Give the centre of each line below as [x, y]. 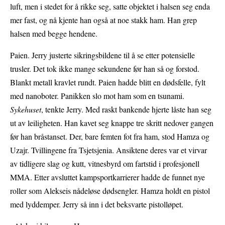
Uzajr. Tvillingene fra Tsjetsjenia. [63, 150]
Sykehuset [26, 109]
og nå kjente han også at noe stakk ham [101, 20]
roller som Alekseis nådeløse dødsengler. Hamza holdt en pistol [110, 191]
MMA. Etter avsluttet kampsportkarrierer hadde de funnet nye [107, 177]
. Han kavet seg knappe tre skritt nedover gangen [137, 123]
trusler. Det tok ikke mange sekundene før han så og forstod [104, 69]
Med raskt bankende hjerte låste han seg [148, 109]
